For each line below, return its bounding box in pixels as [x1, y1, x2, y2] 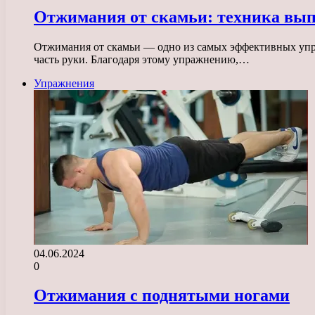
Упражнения [34, 77, 94, 89]
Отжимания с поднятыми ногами [34, 286, 290, 305]
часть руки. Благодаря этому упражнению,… [34, 53, 250, 65]
